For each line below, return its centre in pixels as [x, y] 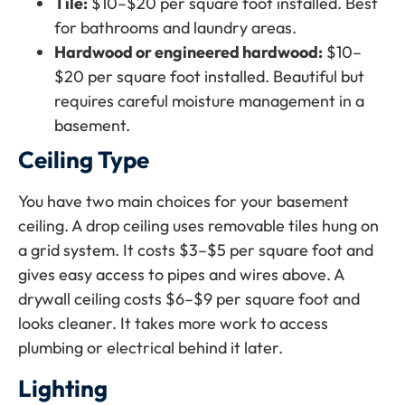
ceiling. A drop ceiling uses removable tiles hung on [198, 226]
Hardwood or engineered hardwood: [188, 52]
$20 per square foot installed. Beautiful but [209, 77]
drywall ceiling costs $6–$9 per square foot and [189, 299]
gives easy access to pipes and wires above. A [181, 275]
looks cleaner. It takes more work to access [173, 324]
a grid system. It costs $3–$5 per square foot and [196, 250]
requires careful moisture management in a [209, 101]
